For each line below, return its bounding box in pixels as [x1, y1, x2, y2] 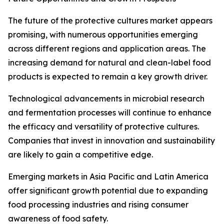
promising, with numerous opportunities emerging [8, 29, 198, 40]
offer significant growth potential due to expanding [8, 185, 208, 196]
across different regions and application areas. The [8, 43, 206, 54]
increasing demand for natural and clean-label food [8, 57, 211, 68]
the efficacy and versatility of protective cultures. [8, 121, 199, 132]
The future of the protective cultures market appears [8, 15, 212, 26]
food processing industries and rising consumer [8, 199, 188, 210]
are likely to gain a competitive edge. [8, 149, 153, 160]
